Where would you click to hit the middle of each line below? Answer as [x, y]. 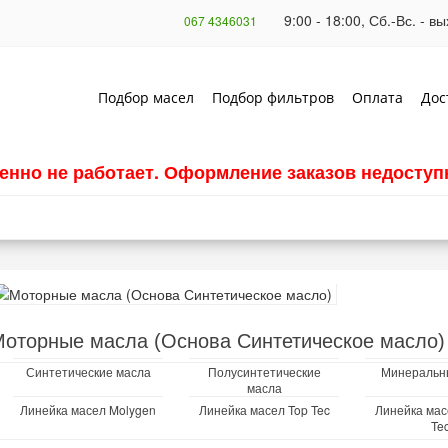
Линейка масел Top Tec [264, 409]
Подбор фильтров [273, 97]
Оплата [377, 97]
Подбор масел [146, 97]
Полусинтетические [264, 371]
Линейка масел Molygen [88, 409]
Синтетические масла [88, 371]
